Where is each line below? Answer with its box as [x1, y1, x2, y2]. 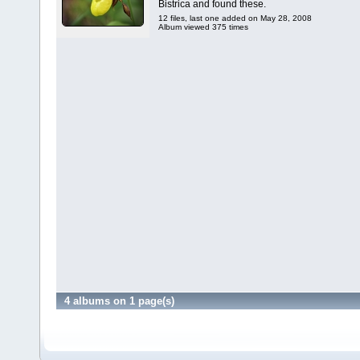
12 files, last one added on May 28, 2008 [158, 14, 312, 22]
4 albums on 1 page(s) [64, 295, 174, 307]
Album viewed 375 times [158, 22, 248, 31]
